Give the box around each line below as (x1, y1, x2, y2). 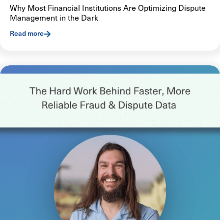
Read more (10, 28, 44, 38)
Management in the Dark (10, 11, 98, 24)
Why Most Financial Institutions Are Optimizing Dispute (10, 1, 206, 14)
